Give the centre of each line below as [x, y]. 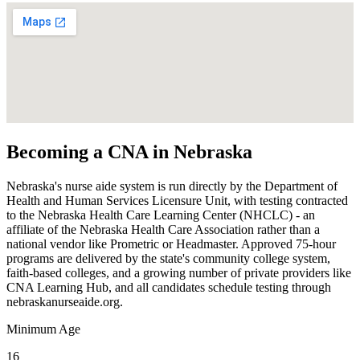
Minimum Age [43, 329]
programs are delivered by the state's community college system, [168, 259]
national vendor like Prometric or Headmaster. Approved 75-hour [171, 244]
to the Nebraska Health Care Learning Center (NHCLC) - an [161, 215]
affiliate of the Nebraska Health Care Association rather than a [163, 230]
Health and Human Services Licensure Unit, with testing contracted [177, 201]
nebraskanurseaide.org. [65, 302]
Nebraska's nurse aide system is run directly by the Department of [172, 186]
